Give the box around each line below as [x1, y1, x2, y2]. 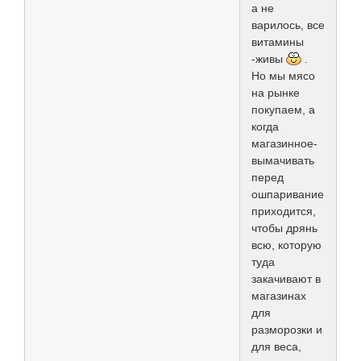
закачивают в [251, 272, 321, 285]
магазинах [251, 288, 306, 302]
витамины [251, 35, 304, 48]
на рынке [251, 85, 300, 99]
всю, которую [251, 238, 322, 251]
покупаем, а [251, 102, 315, 116]
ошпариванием [251, 187, 332, 201]
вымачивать [251, 153, 314, 167]
